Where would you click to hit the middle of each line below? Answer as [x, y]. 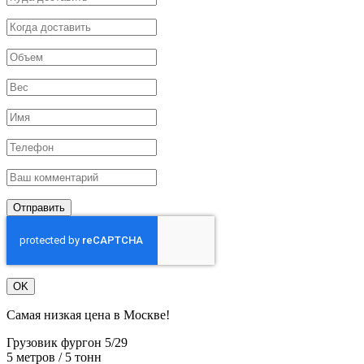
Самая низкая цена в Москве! [88, 315]
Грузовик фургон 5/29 [67, 343]
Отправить [39, 208]
